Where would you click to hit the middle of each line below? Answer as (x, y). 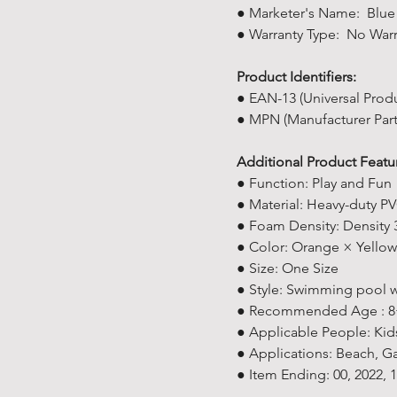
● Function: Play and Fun (314, 183)
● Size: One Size (288, 268)
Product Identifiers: (296, 77)
